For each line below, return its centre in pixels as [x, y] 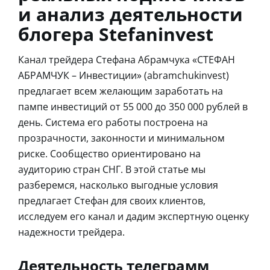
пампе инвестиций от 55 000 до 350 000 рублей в [133, 106]
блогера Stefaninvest [116, 34]
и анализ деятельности [130, 14]
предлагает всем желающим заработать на [121, 91]
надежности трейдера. [71, 232]
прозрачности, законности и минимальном [121, 138]
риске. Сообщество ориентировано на [109, 153]
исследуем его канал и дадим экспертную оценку [133, 216]
